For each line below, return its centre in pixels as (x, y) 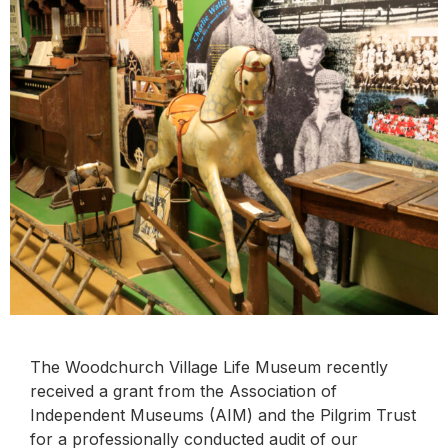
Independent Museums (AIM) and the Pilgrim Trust (223, 415)
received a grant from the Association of (183, 391)
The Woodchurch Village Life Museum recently (209, 367)
